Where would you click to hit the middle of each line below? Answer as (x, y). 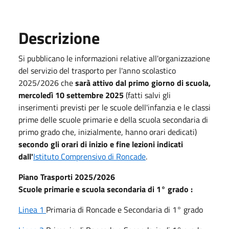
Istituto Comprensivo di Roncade (89, 156)
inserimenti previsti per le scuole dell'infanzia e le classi (114, 107)
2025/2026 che (47, 83)
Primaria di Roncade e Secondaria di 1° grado (124, 209)
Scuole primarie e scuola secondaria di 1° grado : (106, 189)
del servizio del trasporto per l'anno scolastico (97, 70)
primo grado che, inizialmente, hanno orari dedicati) (108, 132)
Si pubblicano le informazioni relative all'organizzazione (114, 58)
